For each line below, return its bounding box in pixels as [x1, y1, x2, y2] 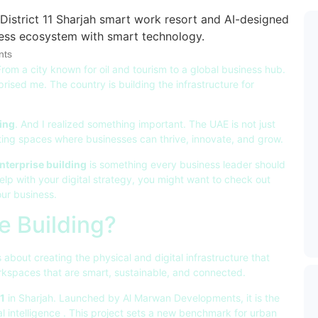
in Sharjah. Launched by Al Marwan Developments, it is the [5, 291, 280, 304]
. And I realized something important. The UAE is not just [15, 118, 275, 131]
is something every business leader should [87, 158, 285, 170]
